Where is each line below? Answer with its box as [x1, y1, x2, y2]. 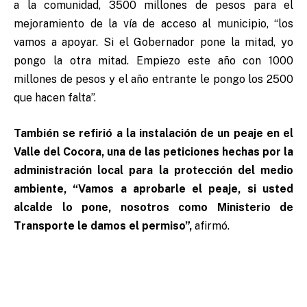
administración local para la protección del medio [14, 163, 293, 177]
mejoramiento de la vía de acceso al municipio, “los [14, 17, 293, 31]
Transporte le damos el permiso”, [14, 219, 192, 232]
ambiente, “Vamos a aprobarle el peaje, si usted [14, 182, 293, 195]
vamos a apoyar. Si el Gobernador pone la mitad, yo [14, 36, 293, 49]
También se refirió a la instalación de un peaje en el [14, 126, 293, 140]
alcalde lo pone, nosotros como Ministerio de [14, 200, 293, 214]
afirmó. [192, 219, 230, 232]
